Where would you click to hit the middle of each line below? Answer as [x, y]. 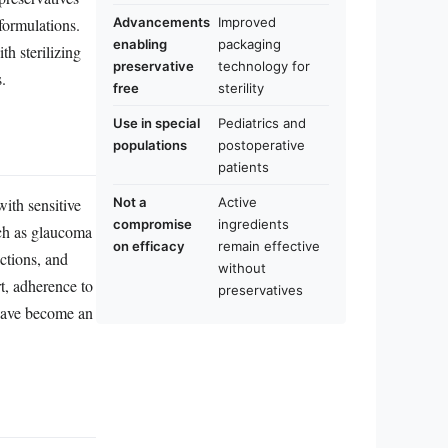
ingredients [253, 224]
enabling [140, 44]
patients [243, 167]
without [242, 268]
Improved [247, 22]
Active [237, 202]
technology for [264, 66]
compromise [152, 224]
